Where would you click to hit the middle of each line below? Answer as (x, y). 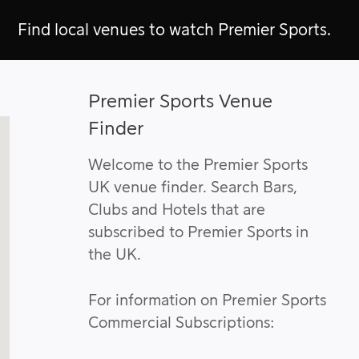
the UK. (115, 256)
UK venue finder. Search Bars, (193, 188)
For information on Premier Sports (208, 301)
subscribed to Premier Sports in (199, 233)
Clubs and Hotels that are (177, 211)
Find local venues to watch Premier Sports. (174, 30)
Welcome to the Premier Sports (198, 166)
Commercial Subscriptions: (182, 323)
